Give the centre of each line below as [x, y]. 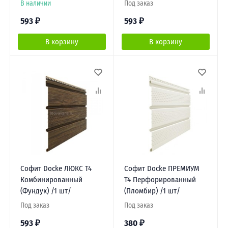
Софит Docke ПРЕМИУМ [162, 168]
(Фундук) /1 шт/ [46, 191]
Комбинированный [51, 179]
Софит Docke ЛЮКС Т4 [56, 168]
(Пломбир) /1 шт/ [152, 191]
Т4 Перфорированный [160, 179]
